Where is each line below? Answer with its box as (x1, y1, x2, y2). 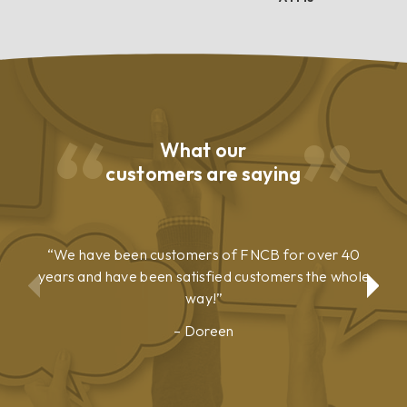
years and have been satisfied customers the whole (37, 266, 371, 285)
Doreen (181, 321, 234, 340)
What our (160, 136, 247, 163)
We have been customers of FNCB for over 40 (50, 244, 361, 263)
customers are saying (105, 160, 302, 186)
